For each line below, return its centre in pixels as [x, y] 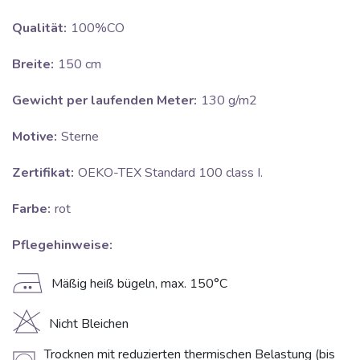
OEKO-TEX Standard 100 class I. [170, 173]
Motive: [35, 137]
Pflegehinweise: [62, 245]
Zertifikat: [43, 173]
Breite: [33, 65]
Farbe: [31, 209]
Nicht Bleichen [89, 324]
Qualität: [39, 29]
